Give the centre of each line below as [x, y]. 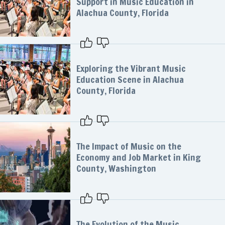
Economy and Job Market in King [139, 157]
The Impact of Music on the [129, 146]
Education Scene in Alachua [130, 79]
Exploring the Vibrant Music [131, 68]
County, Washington [116, 168]
